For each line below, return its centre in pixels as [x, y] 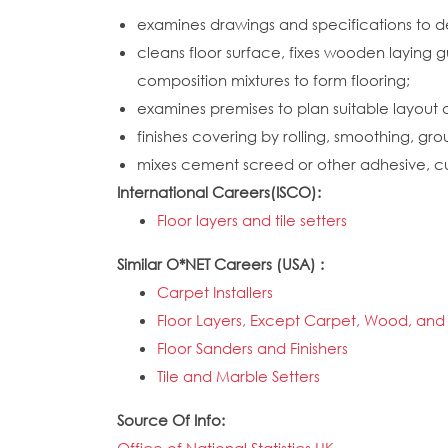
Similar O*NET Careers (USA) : [222, 264]
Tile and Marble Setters [238, 376]
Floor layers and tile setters [252, 220]
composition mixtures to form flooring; [273, 80]
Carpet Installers [215, 292]
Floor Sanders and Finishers [252, 348]
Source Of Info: [173, 420]
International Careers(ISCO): [221, 192]
